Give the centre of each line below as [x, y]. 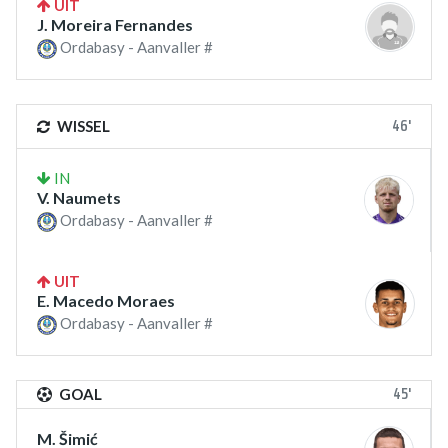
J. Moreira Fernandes [115, 24]
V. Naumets [79, 197]
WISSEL [82, 125]
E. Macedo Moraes [106, 301]
